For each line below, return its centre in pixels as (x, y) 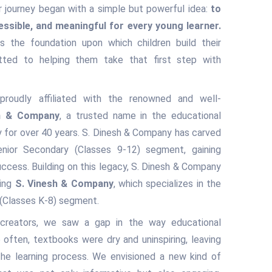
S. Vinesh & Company (64, 184)
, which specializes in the (167, 184)
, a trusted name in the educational (141, 116)
